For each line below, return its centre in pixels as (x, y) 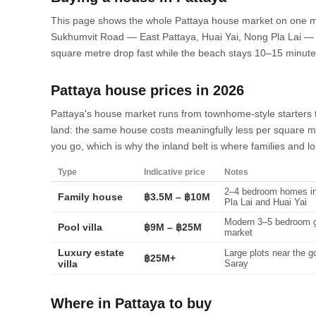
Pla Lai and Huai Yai (266, 202)
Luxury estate (91, 253)
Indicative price (175, 172)
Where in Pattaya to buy (131, 303)
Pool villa (80, 227)
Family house (90, 197)
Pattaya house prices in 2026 (147, 90)
